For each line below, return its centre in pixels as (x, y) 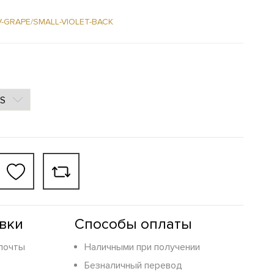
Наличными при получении (142, 247)
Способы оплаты (133, 224)
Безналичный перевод (133, 266)
